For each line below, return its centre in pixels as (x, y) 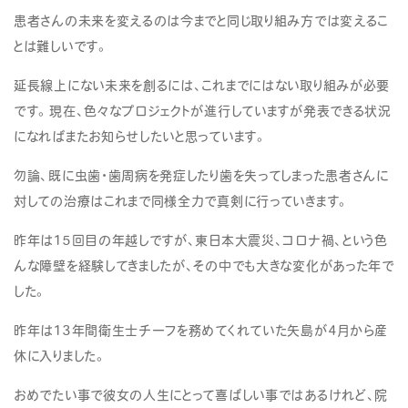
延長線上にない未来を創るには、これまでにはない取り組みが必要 (202, 85)
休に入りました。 (61, 355)
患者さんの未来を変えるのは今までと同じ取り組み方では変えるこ (201, 20)
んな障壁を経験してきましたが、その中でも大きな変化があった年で (204, 265)
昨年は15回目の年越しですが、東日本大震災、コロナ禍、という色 (201, 240)
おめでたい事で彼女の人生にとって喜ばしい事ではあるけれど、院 (201, 394)
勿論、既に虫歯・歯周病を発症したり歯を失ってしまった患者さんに (201, 175)
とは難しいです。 (61, 46)
